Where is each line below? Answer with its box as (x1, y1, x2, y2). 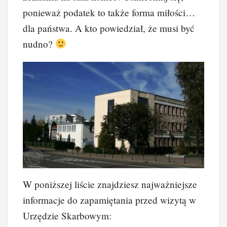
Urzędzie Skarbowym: (23, 209, 111, 222)
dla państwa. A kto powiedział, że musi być (23, 21, 195, 34)
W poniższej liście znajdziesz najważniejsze (23, 178, 197, 191)
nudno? (23, 37, 55, 50)
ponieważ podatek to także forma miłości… (23, 6, 195, 19)
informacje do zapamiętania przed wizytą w (23, 194, 196, 207)
